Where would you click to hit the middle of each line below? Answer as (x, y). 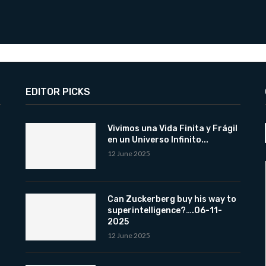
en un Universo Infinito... (158, 140)
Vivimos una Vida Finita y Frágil (172, 128)
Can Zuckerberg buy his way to (172, 199)
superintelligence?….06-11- (164, 211)
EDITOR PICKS (58, 91)
